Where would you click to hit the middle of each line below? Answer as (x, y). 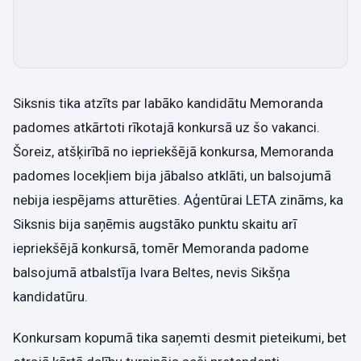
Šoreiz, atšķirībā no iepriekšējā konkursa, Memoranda (173, 151)
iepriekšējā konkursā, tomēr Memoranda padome (161, 248)
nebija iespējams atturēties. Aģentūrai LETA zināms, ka (178, 199)
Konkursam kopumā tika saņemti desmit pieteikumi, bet (180, 337)
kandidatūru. (50, 296)
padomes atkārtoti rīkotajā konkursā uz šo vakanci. (166, 127)
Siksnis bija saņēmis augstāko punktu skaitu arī (155, 224)
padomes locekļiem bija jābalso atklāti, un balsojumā (172, 175)
